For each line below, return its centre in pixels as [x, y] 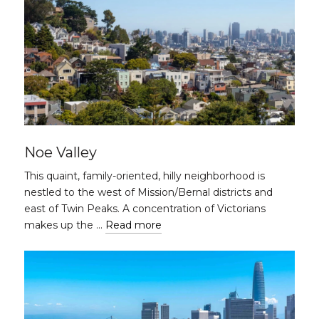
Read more [134, 225]
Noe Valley [61, 152]
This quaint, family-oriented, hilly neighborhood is [145, 176]
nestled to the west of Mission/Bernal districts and [148, 192]
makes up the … [65, 225]
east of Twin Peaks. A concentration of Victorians [145, 209]
